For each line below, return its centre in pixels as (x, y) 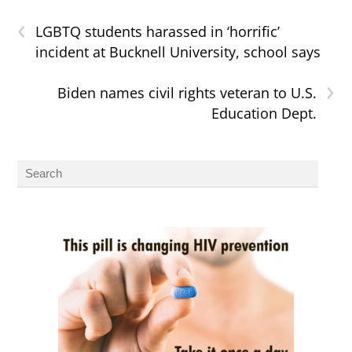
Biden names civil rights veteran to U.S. (187, 93)
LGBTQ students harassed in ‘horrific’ (158, 32)
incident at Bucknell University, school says (178, 52)
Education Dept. (264, 114)
